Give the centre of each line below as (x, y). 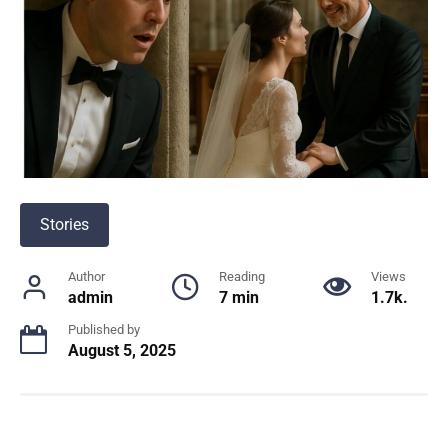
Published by (104, 330)
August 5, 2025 (122, 351)
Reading (242, 277)
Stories (64, 225)
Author (86, 277)
